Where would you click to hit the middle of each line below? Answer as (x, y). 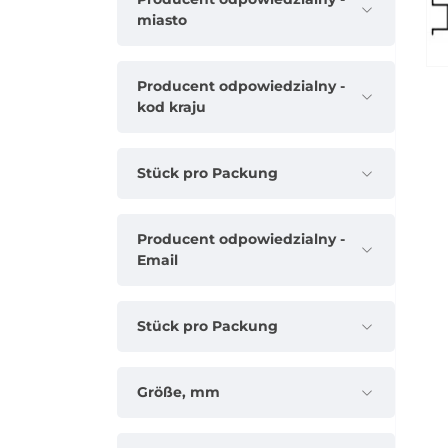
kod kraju (171, 107)
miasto (162, 20)
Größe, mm (178, 392)
